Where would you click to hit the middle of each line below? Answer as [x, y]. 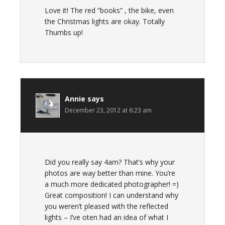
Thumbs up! [64, 32]
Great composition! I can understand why [111, 195]
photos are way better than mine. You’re [110, 173]
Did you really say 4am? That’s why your [110, 162]
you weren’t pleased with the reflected [106, 206]
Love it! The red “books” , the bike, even [109, 10]
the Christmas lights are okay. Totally [105, 21]
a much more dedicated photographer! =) [112, 184]
